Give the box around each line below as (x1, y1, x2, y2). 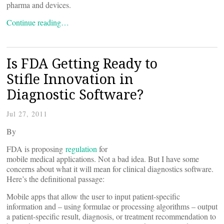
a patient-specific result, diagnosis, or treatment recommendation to (6, 211, 216, 221)
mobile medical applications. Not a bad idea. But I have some (6, 153, 199, 164)
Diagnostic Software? (6, 85, 143, 103)
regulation (65, 143, 97, 154)
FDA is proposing (6, 143, 65, 154)
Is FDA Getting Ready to (6, 54, 157, 72)
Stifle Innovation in (6, 69, 133, 88)
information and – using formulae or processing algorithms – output (6, 201, 217, 211)
